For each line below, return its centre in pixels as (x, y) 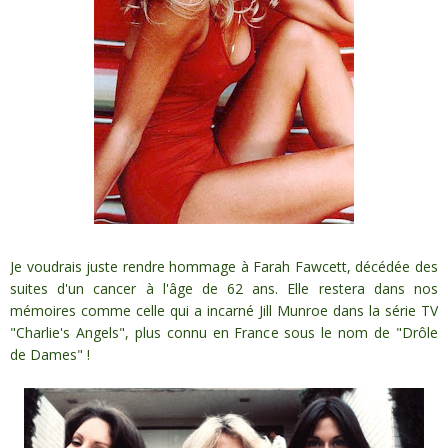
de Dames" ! (50, 354)
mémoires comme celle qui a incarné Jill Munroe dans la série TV (224, 310)
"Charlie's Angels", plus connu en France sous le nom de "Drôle (224, 332)
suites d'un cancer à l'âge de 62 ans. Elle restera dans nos (224, 288)
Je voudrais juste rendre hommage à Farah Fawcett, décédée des (224, 266)
